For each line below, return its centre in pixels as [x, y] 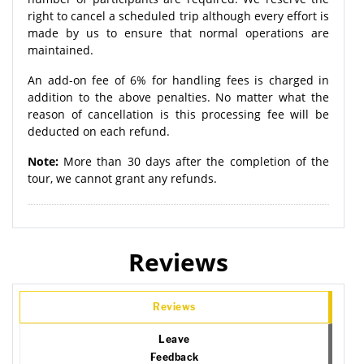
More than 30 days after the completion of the [194, 161]
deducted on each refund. [99, 131]
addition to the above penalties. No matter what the [178, 97]
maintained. [61, 50]
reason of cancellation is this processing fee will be [178, 114]
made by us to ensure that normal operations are [178, 32]
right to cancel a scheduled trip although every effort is [178, 15]
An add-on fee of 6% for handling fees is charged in [178, 80]
